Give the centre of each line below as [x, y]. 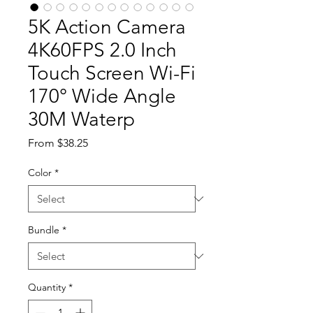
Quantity [47, 287]
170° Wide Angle [102, 96]
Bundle [44, 230]
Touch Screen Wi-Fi [112, 73]
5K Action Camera [107, 27]
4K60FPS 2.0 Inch [102, 50]
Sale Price [111, 143]
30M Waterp [81, 119]
